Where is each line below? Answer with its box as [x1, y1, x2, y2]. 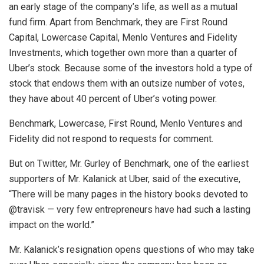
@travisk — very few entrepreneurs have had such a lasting [9, 204, 250, 216]
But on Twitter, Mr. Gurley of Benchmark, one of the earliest [9, 158, 249, 170]
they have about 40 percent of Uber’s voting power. [9, 93, 217, 105]
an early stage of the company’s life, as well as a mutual [9, 1, 237, 13]
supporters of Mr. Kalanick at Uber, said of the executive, [9, 173, 240, 185]
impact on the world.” [9, 219, 94, 231]
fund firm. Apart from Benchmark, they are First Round [9, 16, 227, 28]
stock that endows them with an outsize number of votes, [9, 78, 245, 90]
